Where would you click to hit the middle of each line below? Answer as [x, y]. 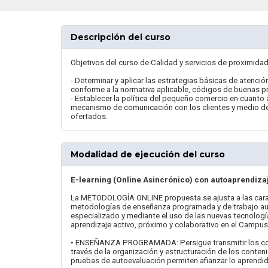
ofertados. [89, 116]
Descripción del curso [121, 37]
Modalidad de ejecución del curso [148, 154]
